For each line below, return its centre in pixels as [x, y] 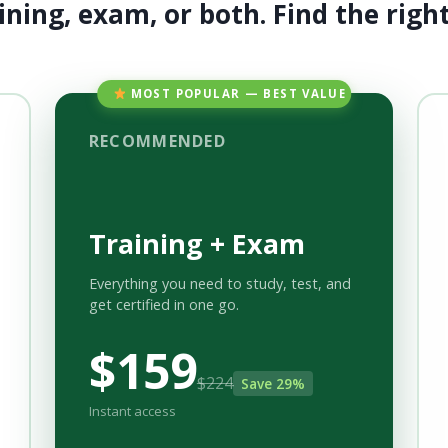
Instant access [132, 411]
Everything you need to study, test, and [219, 283]
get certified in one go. [163, 304]
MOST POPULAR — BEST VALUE [236, 93]
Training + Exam [196, 243]
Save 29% [272, 383]
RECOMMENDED [157, 141]
